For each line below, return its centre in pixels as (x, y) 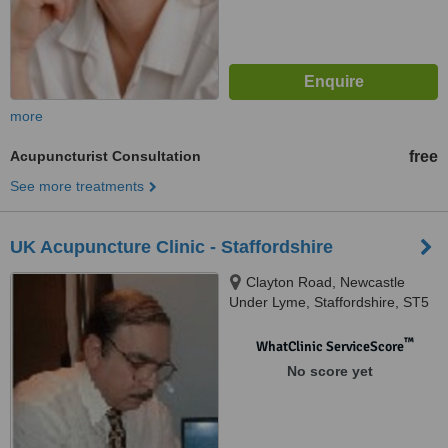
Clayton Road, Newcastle (325, 282)
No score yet (329, 371)
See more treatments (77, 186)
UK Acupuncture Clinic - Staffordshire (171, 247)
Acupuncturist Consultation (105, 156)
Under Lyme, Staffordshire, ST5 (329, 302)
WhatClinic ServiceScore (329, 346)
